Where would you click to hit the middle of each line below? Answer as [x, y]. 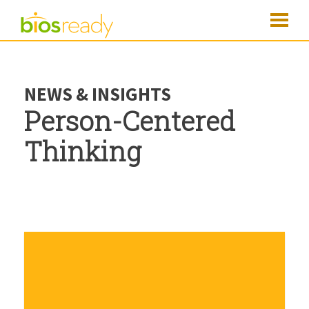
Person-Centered [130, 120]
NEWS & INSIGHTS [98, 94]
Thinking [83, 151]
